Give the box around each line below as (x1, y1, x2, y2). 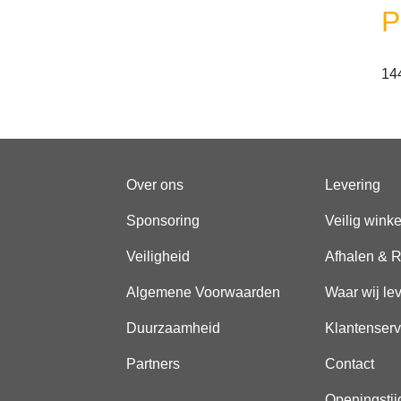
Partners (126, 356, 180, 371)
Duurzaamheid (126, 320, 220, 336)
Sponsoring (126, 213, 200, 228)
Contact (324, 356, 374, 371)
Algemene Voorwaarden (126, 285, 280, 300)
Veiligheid (126, 249, 190, 264)
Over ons (126, 177, 183, 192)
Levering (324, 177, 380, 192)
